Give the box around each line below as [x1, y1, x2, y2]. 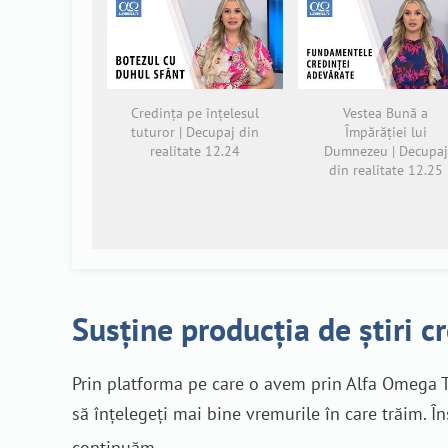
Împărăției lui [344, 122, 427, 141]
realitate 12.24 [149, 141, 240, 160]
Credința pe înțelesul [130, 103, 259, 122]
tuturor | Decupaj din [130, 122, 259, 141]
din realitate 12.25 [328, 160, 443, 179]
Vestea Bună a [343, 103, 429, 122]
